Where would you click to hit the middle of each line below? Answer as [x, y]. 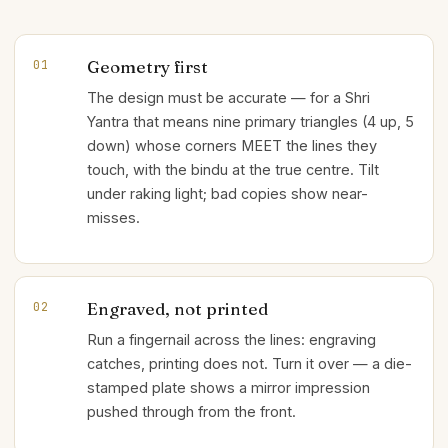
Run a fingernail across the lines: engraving [231, 339]
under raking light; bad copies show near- [227, 193]
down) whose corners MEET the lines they [232, 145]
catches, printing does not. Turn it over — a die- [249, 363]
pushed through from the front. [191, 411]
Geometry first [147, 66]
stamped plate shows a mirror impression [228, 387]
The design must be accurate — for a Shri [228, 97]
